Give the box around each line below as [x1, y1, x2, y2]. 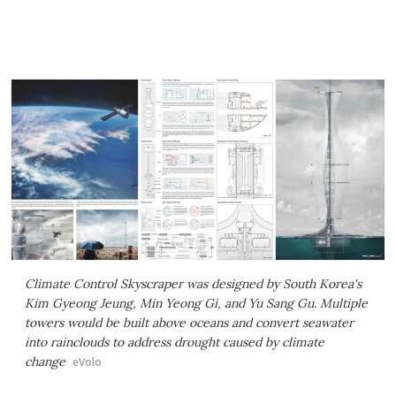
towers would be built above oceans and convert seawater [25, 315, 354, 331]
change [25, 354, 65, 370]
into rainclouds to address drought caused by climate [25, 334, 324, 351]
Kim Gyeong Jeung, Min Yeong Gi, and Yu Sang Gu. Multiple [25, 295, 368, 312]
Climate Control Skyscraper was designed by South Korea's [25, 276, 362, 293]
